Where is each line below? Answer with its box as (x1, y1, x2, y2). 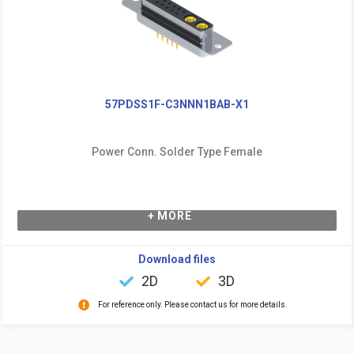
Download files (138, 252, 216, 265)
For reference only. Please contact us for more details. (97, 299, 288, 309)
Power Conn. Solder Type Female (92, 145, 262, 158)
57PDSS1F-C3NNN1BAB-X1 (105, 97, 249, 111)
